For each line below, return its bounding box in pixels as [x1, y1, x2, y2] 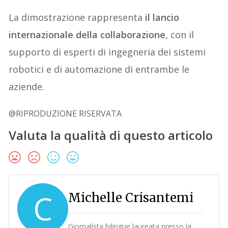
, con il [165, 28, 194, 41]
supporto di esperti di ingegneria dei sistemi [9, 45, 206, 58]
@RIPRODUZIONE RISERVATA [9, 107, 122, 119]
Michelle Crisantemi [68, 189, 194, 206]
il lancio [142, 11, 180, 23]
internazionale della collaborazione [9, 28, 166, 41]
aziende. [9, 80, 45, 93]
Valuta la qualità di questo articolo [9, 126, 213, 144]
